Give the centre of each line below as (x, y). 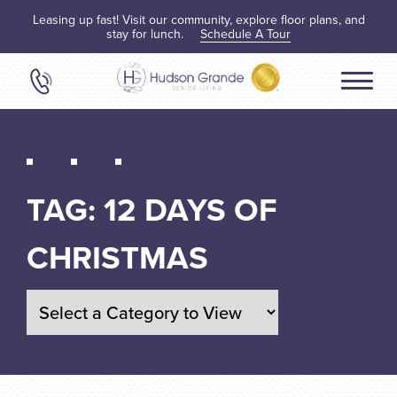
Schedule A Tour (245, 34)
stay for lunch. (147, 34)
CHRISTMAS (117, 257)
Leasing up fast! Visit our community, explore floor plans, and (198, 19)
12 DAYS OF (191, 210)
